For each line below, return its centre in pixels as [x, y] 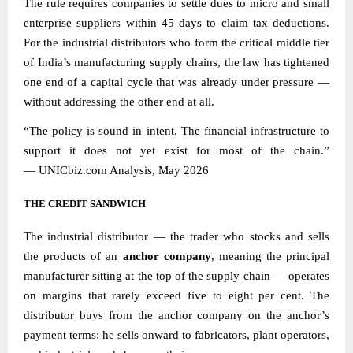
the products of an [73, 256]
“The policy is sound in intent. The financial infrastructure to [176, 130]
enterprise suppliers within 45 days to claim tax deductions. [176, 22]
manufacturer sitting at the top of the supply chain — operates [176, 275]
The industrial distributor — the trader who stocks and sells [176, 236]
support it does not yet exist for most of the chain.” [176, 150]
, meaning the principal [270, 256]
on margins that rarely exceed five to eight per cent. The [176, 295]
